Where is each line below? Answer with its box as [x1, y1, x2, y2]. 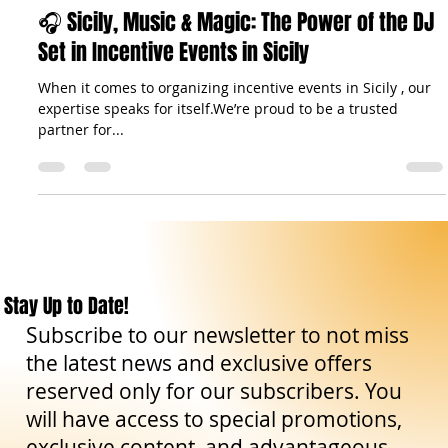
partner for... [38, 175, 124, 195]
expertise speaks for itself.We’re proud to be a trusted [38, 154, 398, 174]
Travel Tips [38, 32, 110, 52]
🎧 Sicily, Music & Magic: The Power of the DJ [38, 61, 434, 94]
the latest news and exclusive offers [26, 404, 373, 433]
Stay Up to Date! [4, 346, 130, 377]
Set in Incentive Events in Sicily [38, 91, 309, 124]
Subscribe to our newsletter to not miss [26, 376, 410, 405]
